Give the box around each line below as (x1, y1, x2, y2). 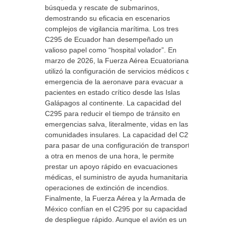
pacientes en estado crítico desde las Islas (45, 88, 180, 96)
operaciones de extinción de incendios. (45, 184, 169, 192)
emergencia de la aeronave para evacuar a (45, 78, 183, 86)
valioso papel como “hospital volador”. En (45, 46, 177, 54)
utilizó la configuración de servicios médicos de (45, 67, 194, 75)
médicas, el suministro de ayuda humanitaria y (45, 173, 193, 181)
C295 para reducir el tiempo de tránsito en (45, 109, 180, 118)
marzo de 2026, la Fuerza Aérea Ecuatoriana (45, 56, 189, 65)
